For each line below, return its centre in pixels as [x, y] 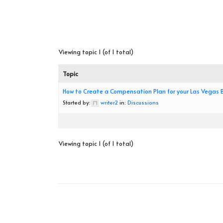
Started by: [77, 102]
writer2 [109, 102]
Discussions [143, 102]
